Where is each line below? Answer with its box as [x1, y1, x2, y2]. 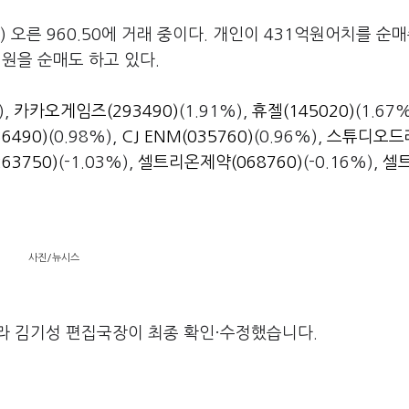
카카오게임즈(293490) [14, 103, 179, 120]
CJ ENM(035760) [121, 129, 254, 145]
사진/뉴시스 [28, 253, 79, 263]
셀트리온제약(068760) [138, 154, 303, 171]
